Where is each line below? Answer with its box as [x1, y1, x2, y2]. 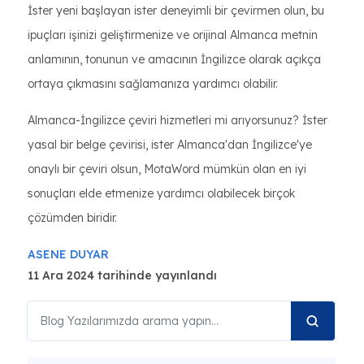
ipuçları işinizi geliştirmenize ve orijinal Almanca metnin [28, 28, 318, 42]
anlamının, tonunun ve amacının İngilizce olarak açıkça [28, 52, 321, 67]
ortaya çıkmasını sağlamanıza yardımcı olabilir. [28, 76, 278, 91]
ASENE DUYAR [28, 247, 109, 262]
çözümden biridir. [28, 210, 117, 225]
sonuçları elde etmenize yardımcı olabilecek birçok [28, 186, 295, 201]
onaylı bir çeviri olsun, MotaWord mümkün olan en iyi [28, 162, 306, 176]
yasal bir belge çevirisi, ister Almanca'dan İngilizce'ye [28, 137, 312, 152]
